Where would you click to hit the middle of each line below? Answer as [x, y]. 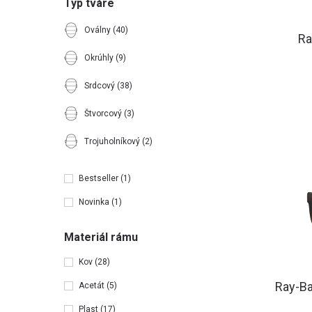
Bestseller [100, 178]
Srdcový [101, 86]
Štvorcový [104, 114]
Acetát [93, 286]
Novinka [95, 202]
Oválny [99, 30]
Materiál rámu [101, 237]
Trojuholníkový [113, 141]
